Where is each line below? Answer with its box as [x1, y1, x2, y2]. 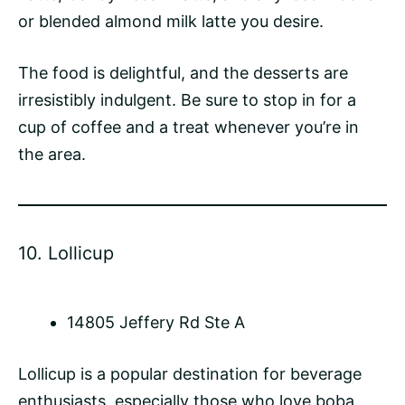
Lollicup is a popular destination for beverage [18, 364, 362, 384]
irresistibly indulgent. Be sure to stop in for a [18, 90, 356, 110]
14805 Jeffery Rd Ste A [67, 313, 245, 333]
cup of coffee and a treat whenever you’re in [18, 118, 359, 137]
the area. [18, 145, 86, 165]
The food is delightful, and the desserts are [18, 63, 348, 83]
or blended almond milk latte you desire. [18, 12, 324, 32]
